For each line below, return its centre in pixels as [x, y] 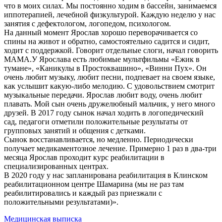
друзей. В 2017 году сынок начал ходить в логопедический [104, 113]
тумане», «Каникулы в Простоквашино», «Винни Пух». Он [105, 68]
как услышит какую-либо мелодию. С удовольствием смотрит [109, 86]
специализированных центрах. [56, 166]
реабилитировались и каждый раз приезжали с [83, 193]
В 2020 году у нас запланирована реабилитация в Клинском [106, 175]
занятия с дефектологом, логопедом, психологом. [87, 24]
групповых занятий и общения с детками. [75, 131]
